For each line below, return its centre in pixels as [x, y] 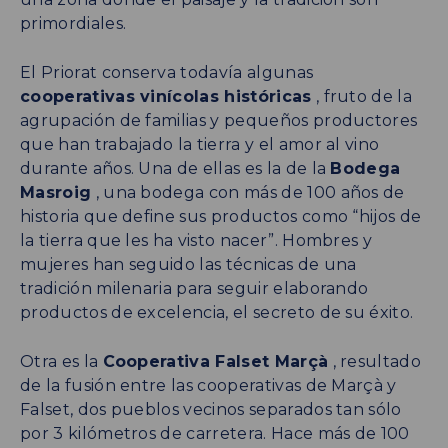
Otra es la [61, 361]
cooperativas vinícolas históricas [166, 96]
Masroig [56, 192]
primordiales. [73, 23]
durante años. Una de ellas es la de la [175, 168]
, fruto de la [362, 96]
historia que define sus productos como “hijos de [221, 216]
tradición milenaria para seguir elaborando [194, 288]
